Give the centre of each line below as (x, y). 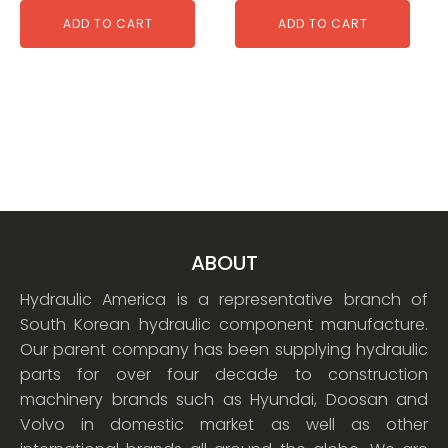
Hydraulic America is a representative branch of (224, 299)
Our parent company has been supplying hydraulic (224, 349)
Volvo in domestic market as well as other (224, 424)
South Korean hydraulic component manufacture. (224, 324)
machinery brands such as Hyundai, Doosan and (224, 399)
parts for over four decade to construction (224, 374)
